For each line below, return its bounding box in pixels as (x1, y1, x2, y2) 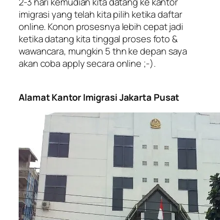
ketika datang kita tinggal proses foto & (19, 32, 178, 46)
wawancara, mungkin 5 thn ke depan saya (19, 45, 188, 58)
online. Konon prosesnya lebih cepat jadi (19, 20, 183, 33)
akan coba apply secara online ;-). (19, 57, 156, 70)
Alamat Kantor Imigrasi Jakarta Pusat (19, 90, 180, 104)
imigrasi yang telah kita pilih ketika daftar (19, 8, 182, 21)
